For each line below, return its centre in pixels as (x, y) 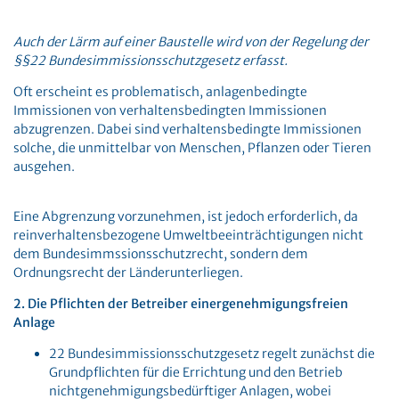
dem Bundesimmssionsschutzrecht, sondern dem (161, 254)
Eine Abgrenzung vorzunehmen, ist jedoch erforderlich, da (186, 216)
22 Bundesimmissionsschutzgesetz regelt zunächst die (212, 354)
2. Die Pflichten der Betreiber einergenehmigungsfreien (181, 304)
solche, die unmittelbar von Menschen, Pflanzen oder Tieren (192, 148)
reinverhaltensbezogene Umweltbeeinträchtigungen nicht (188, 235)
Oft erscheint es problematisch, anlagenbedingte (160, 92)
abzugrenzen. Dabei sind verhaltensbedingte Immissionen (187, 129)
